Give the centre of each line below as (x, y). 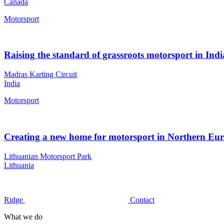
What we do (23, 216)
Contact (142, 199)
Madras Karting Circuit (40, 74)
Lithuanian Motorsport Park (48, 156)
